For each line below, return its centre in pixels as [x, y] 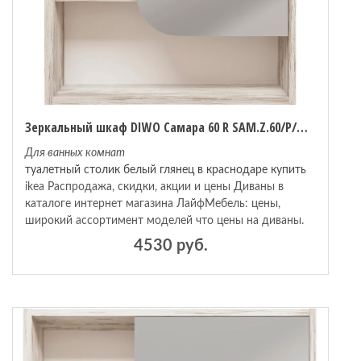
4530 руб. [170, 246]
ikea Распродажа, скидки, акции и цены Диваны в [154, 187]
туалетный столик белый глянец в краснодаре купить [166, 170]
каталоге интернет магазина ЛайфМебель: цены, [153, 204]
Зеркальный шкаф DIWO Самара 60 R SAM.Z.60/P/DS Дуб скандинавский [302, 127]
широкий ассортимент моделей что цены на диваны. [164, 221]
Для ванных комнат [75, 153]
